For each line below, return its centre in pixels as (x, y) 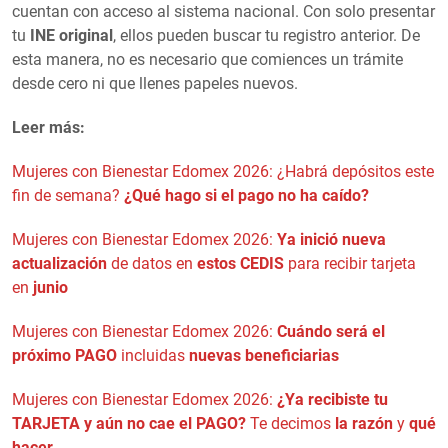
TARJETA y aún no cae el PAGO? (129, 423)
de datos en (154, 263)
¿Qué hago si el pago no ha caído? (246, 195)
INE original (71, 35)
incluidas (153, 355)
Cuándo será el (331, 331)
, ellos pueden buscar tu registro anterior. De (266, 35)
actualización (61, 263)
